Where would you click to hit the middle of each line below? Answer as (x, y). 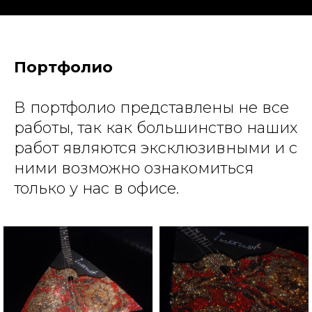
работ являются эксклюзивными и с (156, 148)
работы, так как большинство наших (156, 128)
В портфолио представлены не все (151, 108)
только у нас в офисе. (96, 188)
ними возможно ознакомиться (134, 168)
